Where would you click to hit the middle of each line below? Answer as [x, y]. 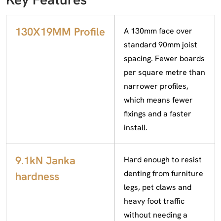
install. [136, 127]
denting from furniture [164, 173]
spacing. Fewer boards [164, 58]
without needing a [156, 215]
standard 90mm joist [161, 44]
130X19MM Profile [60, 32]
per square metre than [165, 72]
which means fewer [158, 100]
